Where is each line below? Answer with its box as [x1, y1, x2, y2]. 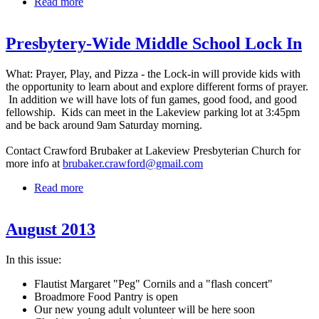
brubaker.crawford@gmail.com [63, 157, 203, 169]
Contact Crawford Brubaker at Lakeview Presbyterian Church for [6, 144, 300, 157]
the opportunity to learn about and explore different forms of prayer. [6, 80, 308, 93]
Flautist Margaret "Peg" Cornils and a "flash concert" [34, 277, 273, 290]
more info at [6, 157, 63, 169]
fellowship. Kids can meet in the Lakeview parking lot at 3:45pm [6, 105, 300, 118]
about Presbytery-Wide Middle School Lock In [83, 181, 293, 194]
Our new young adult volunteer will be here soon [34, 303, 255, 315]
